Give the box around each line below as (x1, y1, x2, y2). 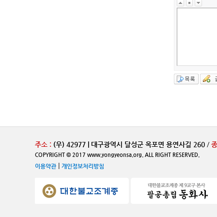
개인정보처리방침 (62, 163, 104, 170)
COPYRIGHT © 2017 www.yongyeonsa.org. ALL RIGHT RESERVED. (35, 152, 200, 158)
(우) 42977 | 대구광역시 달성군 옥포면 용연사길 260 (53, 140, 205, 148)
